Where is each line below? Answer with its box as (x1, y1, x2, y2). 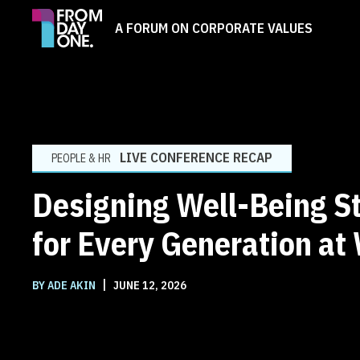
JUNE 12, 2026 (111, 277, 186, 292)
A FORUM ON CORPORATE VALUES (115, 18, 313, 37)
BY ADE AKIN (32, 277, 98, 292)
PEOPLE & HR (51, 150, 111, 166)
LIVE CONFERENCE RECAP (120, 148, 272, 166)
